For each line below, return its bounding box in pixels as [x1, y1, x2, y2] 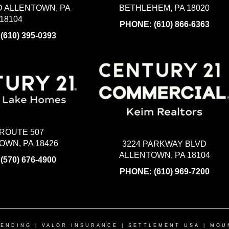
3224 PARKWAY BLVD [122, 139, 207, 148]
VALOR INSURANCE [42, 222, 118, 228]
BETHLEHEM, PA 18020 [119, 4, 210, 13]
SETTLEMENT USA [128, 222, 200, 228]
